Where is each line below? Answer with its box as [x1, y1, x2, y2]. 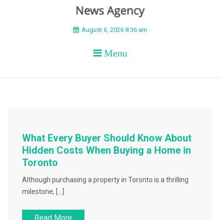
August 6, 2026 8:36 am [81, 26, 147, 33]
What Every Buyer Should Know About [22, 132, 192, 144]
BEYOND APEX [7, 22, 169, 51]
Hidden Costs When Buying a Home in [22, 144, 191, 156]
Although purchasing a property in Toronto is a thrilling [22, 176, 189, 184]
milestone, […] [22, 188, 64, 195]
